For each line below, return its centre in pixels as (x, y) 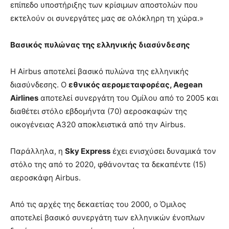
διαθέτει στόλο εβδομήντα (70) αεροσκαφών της (99, 111)
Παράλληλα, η (38, 151)
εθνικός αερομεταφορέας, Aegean (135, 84)
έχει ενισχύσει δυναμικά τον (163, 151)
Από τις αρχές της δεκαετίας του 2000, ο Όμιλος (98, 204)
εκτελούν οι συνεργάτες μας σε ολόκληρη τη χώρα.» (107, 18)
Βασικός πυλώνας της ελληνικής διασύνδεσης (100, 44)
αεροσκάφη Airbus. (45, 177)
